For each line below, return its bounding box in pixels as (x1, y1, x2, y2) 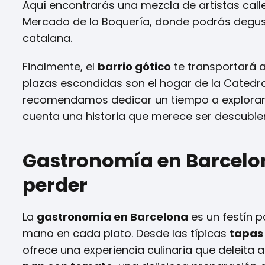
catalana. (22, 30, 72, 46)
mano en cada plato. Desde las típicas (22, 225, 230, 241)
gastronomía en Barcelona (37, 209, 188, 224)
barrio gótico (98, 59, 171, 74)
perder (22, 171, 88, 198)
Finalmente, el (22, 59, 98, 74)
